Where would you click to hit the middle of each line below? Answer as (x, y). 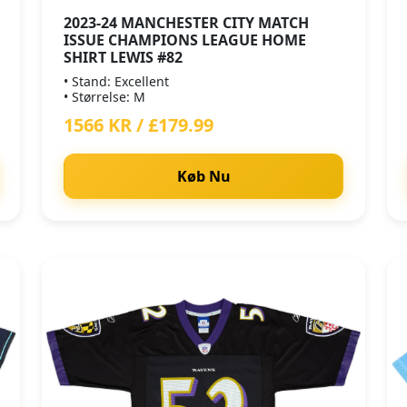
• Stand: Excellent (116, 81)
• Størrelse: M (104, 97)
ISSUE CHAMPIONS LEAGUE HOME (185, 40)
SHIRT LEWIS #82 (123, 57)
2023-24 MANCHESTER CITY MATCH (186, 23)
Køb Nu (203, 176)
